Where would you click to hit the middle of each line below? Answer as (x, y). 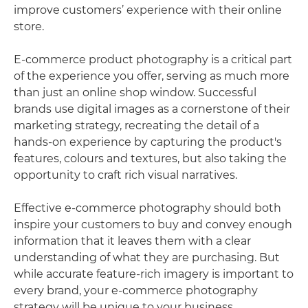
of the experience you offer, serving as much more (152, 76)
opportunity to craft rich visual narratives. (125, 175)
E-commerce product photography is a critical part (153, 59)
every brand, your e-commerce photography (136, 290)
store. (29, 26)
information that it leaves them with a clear (132, 241)
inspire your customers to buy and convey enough (153, 224)
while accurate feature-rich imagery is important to (154, 274)
